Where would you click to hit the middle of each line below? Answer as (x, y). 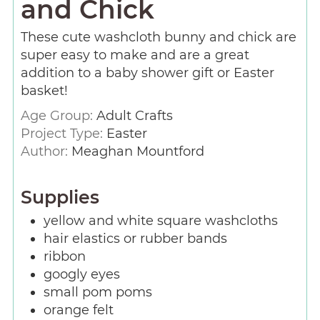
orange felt (78, 310)
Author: (46, 152)
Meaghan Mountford (137, 152)
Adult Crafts (134, 116)
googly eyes (81, 275)
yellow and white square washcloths (160, 221)
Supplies (60, 197)
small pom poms (97, 292)
